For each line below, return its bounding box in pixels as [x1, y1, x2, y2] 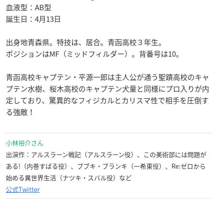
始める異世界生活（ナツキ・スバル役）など [6, 172, 132, 182]
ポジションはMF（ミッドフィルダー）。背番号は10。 [6, 48, 183, 59]
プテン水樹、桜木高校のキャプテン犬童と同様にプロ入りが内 [6, 83, 209, 94]
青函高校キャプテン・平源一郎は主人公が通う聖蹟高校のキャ [6, 71, 209, 82]
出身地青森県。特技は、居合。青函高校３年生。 [6, 36, 166, 47]
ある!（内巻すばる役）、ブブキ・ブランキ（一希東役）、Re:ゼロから [6, 161, 206, 170]
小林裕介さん [6, 138, 44, 147]
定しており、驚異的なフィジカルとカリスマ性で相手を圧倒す [6, 94, 209, 106]
